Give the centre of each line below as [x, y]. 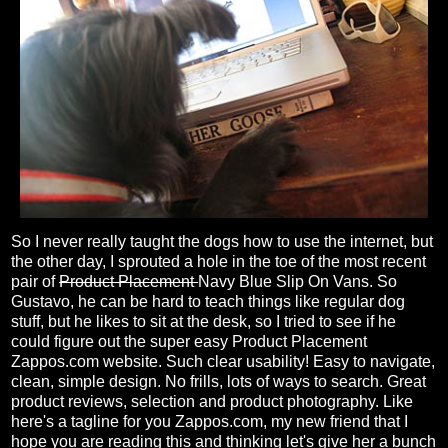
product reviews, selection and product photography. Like [212, 402]
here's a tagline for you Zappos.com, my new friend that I [209, 422]
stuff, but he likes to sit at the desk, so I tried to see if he [203, 322]
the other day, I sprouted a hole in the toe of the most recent [218, 262]
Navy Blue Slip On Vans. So [297, 282]
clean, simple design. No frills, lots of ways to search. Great [218, 382]
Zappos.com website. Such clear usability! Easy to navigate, [223, 362]
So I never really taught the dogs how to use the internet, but [222, 242]
